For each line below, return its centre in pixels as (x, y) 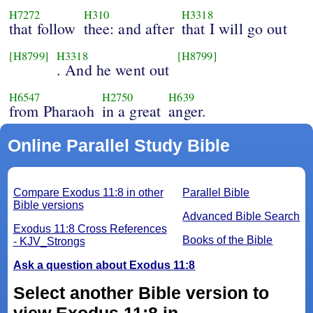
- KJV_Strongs (49, 242)
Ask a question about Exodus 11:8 (104, 265)
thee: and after (129, 29)
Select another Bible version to (141, 293)
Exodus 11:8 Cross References (90, 229)
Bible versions (48, 205)
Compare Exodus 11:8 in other (88, 193)
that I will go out (234, 29)
